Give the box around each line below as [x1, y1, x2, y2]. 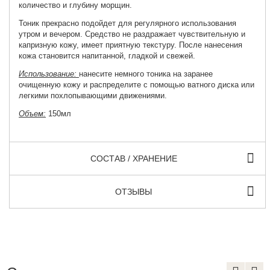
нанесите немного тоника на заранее [79, 69, 213, 78]
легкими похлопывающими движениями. [19, 90, 168, 100]
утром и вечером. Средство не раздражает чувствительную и [19, 29, 246, 39]
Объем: [19, 108, 46, 118]
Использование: [19, 69, 80, 78]
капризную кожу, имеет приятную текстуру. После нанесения [19, 40, 243, 49]
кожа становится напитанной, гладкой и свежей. [19, 51, 196, 60]
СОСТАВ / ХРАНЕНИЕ [90, 153, 177, 163]
